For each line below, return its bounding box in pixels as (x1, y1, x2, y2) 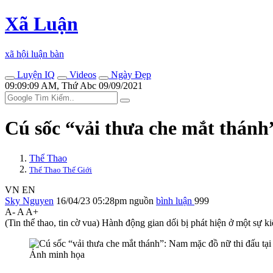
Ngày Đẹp (108, 69, 151, 80)
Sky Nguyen (5, 195, 54, 206)
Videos (67, 69, 96, 80)
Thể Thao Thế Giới (29, 165, 92, 174)
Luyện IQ (15, 69, 55, 80)
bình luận (156, 195, 194, 206)
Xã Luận (5, 13, 78, 35)
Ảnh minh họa (29, 249, 85, 260)
